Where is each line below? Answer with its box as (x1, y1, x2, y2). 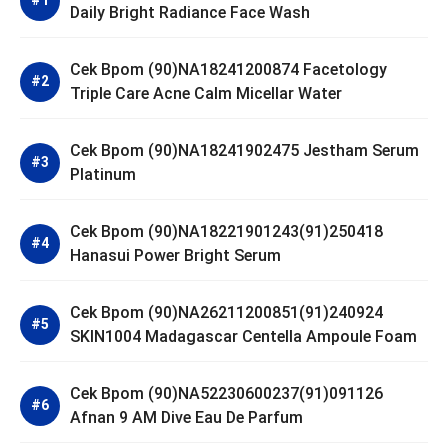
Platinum (70, 164, 136, 184)
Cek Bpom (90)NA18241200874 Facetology (70, 59, 387, 79)
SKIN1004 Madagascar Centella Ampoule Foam (70, 326, 417, 346)
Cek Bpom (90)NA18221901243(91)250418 (70, 221, 383, 241)
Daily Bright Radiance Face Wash (70, 2, 310, 22)
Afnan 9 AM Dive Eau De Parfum (70, 407, 303, 427)
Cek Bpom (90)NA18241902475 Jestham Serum (70, 140, 419, 160)
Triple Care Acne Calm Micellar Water (70, 83, 342, 103)
